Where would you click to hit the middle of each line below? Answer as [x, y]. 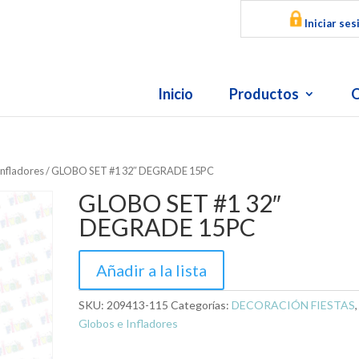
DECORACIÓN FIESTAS [294, 305]
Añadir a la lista [152, 270]
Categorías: [202, 305]
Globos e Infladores [129, 323]
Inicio [175, 94]
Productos [264, 94]
